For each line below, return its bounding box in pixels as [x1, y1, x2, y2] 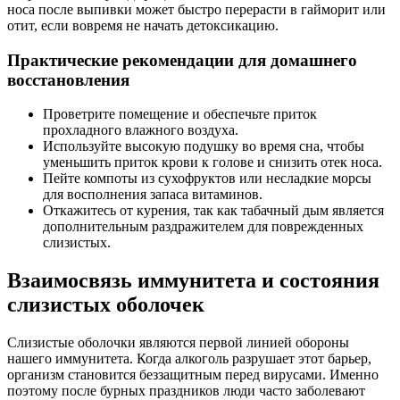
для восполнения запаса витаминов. [43, 187, 262, 203]
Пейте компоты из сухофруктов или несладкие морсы [43, 171, 371, 187]
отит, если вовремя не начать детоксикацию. [7, 18, 279, 33]
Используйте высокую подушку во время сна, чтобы [43, 138, 364, 154]
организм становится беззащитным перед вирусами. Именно [7, 367, 379, 383]
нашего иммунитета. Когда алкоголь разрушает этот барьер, [7, 351, 371, 367]
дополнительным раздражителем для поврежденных [43, 219, 363, 235]
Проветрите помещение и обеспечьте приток [43, 106, 317, 122]
